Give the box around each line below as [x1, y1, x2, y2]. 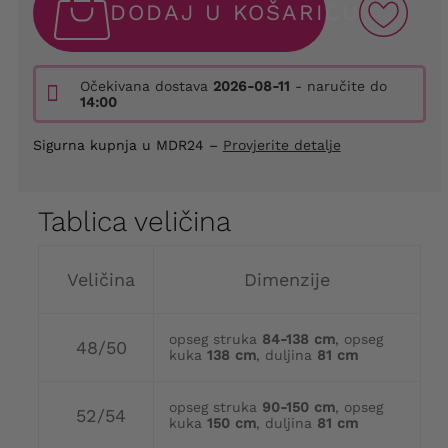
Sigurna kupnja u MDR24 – [32, 137, 223, 154]
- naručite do [289, 78, 387, 95]
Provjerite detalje [222, 137, 341, 154]
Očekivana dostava [79, 78, 213, 95]
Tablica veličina [37, 205, 231, 239]
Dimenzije [243, 269, 330, 291]
